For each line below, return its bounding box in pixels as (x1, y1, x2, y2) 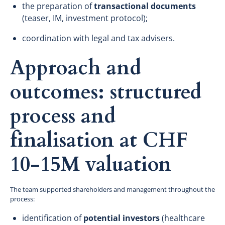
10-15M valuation (10, 150, 171, 178)
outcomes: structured (10, 78, 201, 106)
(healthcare (160, 212, 205, 223)
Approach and (10, 54, 141, 82)
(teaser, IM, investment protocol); (22, 12, 148, 24)
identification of (22, 212, 83, 223)
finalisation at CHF (10, 126, 188, 154)
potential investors (83, 212, 160, 223)
